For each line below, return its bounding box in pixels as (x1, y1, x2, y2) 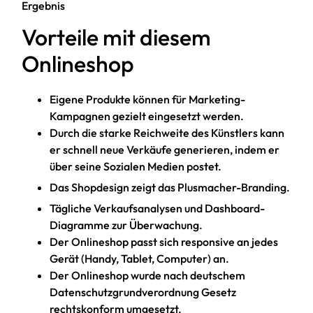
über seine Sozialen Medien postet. (50, 159, 222, 174)
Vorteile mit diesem (22, 23, 212, 52)
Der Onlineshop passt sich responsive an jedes (50, 234, 279, 249)
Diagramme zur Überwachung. (50, 217, 203, 232)
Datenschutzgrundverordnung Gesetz (50, 284, 237, 299)
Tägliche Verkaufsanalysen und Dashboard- (50, 201, 265, 215)
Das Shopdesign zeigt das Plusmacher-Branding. (50, 180, 291, 194)
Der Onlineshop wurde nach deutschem (50, 268, 246, 282)
